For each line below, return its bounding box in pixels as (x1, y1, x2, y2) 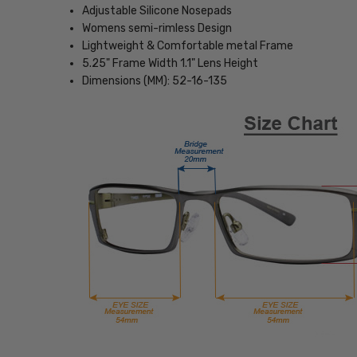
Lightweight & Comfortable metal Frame (82, 38, 294, 53)
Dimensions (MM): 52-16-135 (82, 73, 228, 88)
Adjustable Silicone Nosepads (82, 3, 233, 18)
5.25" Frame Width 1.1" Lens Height (82, 56, 259, 70)
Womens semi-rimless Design (82, 21, 233, 35)
